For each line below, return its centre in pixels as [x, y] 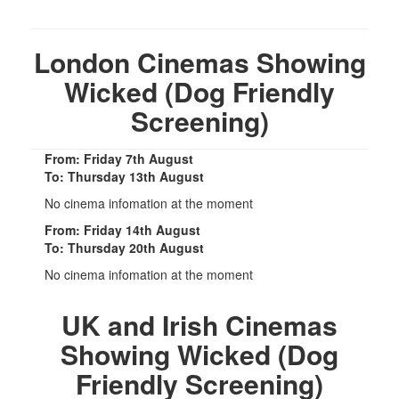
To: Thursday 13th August [124, 176]
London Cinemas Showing [199, 61]
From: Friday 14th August [122, 229]
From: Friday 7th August [119, 158]
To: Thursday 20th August [124, 247]
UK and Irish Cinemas [199, 324]
